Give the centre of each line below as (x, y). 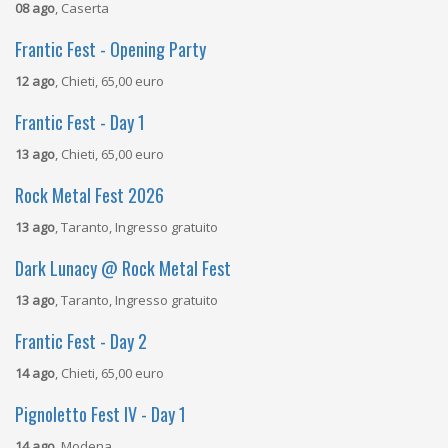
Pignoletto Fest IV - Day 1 (100, 414)
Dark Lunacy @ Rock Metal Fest (123, 268)
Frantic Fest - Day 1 (80, 122)
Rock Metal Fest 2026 (89, 195)
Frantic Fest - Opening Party (110, 49)
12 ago (35, 81)
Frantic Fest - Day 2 (81, 341)
